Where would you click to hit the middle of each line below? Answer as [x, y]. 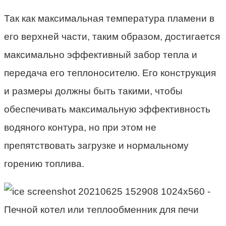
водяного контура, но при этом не [80, 128]
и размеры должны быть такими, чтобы [93, 91]
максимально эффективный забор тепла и [101, 55]
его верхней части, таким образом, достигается [112, 37]
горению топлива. [44, 164]
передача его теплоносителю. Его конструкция [110, 73]
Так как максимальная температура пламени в [109, 19]
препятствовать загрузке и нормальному [96, 146]
